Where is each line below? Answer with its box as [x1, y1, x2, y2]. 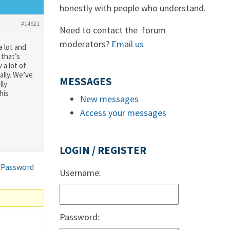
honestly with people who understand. [60, 2, 206, 14]
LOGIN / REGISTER [60, 144, 146, 157]
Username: [60, 167, 101, 179]
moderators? [60, 38, 111, 50]
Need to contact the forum [60, 24, 166, 36]
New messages [80, 93, 139, 105]
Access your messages [80, 107, 166, 119]
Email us [111, 38, 144, 50]
